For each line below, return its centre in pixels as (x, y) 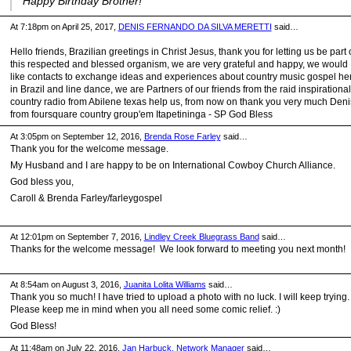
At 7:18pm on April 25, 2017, (64, 27)
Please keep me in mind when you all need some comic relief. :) (145, 309)
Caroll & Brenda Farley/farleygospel (86, 198)
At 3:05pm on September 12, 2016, (77, 137)
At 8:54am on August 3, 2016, (67, 284)
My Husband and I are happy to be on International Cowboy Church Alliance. (172, 166)
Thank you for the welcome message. (89, 149)
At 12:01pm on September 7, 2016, (77, 236)
